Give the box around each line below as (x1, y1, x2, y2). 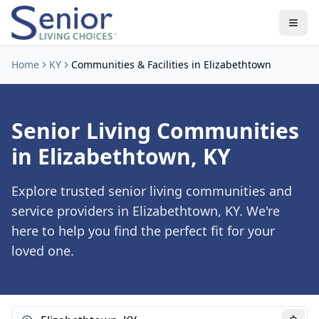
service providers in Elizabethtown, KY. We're (11, 202, 280, 219)
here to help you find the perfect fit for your (11, 222, 275, 239)
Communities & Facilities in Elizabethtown (71, 58, 271, 71)
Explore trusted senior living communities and (11, 182, 292, 199)
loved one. (11, 242, 74, 259)
